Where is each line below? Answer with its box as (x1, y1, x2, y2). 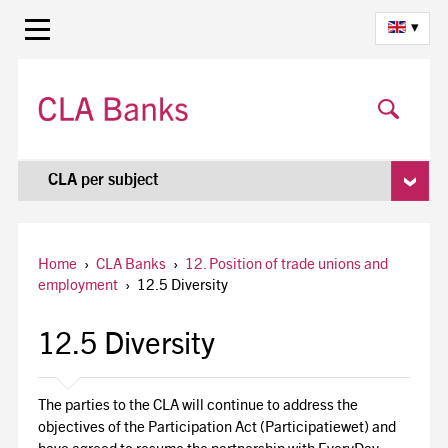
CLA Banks (95, 258, 166, 273)
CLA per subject (47, 173, 159, 189)
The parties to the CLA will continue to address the (37, 399, 358, 414)
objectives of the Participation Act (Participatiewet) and (37, 421, 396, 436)
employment (37, 279, 118, 294)
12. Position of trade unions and (184, 258, 388, 273)
